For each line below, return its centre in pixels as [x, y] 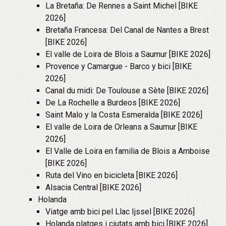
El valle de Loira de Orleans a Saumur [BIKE [121, 127]
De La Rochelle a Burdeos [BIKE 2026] [113, 103]
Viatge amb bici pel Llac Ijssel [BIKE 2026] [120, 212]
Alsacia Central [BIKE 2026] [93, 187]
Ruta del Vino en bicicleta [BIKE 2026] [111, 175]
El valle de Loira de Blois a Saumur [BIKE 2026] [128, 54]
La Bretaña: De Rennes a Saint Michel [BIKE [122, 6]
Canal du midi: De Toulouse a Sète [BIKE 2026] [127, 91]
